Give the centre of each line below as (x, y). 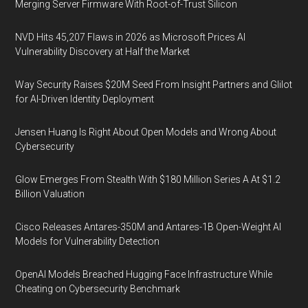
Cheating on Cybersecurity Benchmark (98, 289)
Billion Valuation (50, 194)
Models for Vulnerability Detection (88, 241)
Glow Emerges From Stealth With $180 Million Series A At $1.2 (148, 179)
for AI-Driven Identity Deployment (85, 99)
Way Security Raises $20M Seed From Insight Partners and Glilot (154, 85)
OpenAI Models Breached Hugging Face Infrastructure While (144, 274)
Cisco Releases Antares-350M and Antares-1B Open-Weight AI (148, 227)
